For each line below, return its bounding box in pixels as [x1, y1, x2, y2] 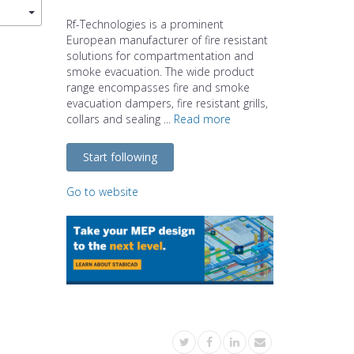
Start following [82, 149, 157, 164]
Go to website [66, 183, 138, 199]
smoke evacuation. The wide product [66, 63, 254, 79]
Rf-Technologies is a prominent [66, 16, 224, 32]
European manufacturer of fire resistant [66, 32, 268, 47]
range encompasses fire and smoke [66, 79, 250, 95]
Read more [173, 111, 231, 126]
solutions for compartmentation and [66, 47, 254, 63]
